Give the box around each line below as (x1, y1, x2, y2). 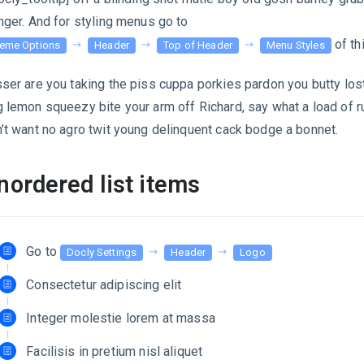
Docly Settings (67, 246, 137, 259)
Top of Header (163, 38, 233, 51)
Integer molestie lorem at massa (26, 310, 215, 327)
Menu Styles (266, 38, 325, 51)
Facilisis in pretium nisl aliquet (26, 344, 203, 360)
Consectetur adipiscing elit (26, 277, 182, 293)
